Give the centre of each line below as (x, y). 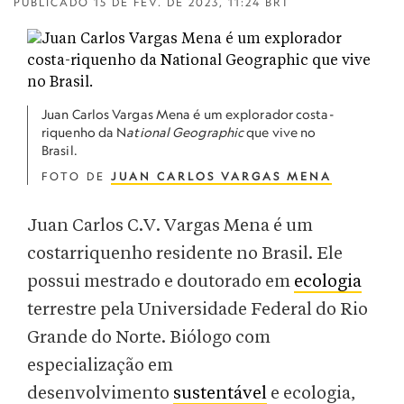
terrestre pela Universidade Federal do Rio (197, 310)
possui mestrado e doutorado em (161, 282)
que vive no (280, 132)
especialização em (100, 366)
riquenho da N (84, 132)
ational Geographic (185, 132)
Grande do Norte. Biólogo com (149, 338)
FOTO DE (76, 176)
